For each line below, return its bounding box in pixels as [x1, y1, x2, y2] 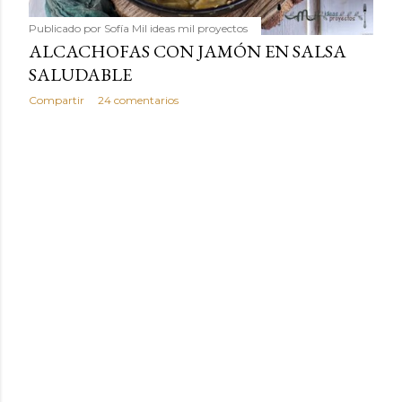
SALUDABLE [29, 63, 132, 87]
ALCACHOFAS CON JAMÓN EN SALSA [29, 39, 346, 64]
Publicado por [29, 22, 104, 36]
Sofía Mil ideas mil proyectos [104, 22, 248, 36]
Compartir [29, 93, 84, 108]
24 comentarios [98, 93, 179, 108]
